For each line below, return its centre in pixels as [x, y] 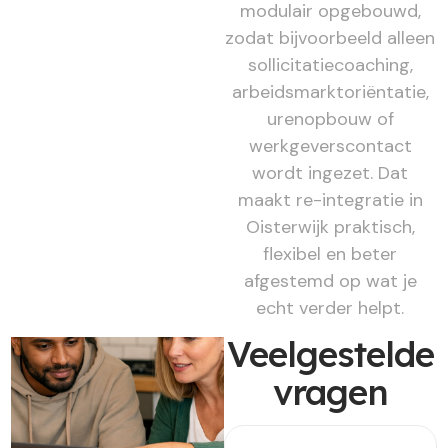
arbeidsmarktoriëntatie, [330, 92]
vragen [330, 391]
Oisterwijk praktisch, [330, 227]
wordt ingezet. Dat [330, 173]
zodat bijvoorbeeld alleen [330, 38]
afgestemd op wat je [330, 281]
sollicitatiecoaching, [330, 65]
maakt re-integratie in [330, 200]
